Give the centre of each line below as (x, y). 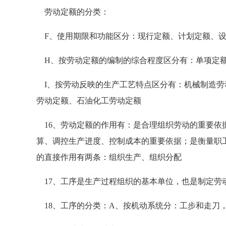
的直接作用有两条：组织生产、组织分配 (109, 157)
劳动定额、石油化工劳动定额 (89, 101)
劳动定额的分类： (73, 12)
